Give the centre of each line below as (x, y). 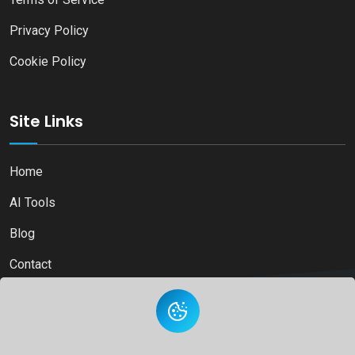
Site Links (46, 121)
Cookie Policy (48, 61)
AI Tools (32, 202)
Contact (31, 264)
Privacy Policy (49, 30)
